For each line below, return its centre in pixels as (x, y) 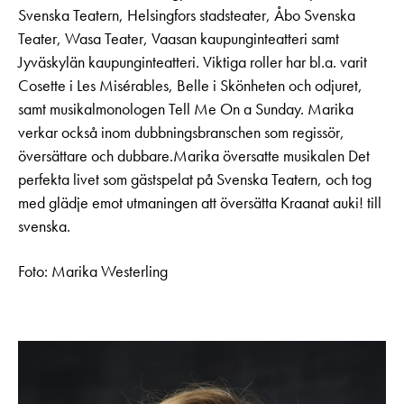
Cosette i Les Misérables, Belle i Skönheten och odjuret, (190, 86)
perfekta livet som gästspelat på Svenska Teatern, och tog (195, 180)
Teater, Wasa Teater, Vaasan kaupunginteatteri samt (179, 39)
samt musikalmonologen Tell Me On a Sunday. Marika (186, 110)
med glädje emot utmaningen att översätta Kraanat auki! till (200, 203)
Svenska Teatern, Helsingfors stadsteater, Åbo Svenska (187, 16)
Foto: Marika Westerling (93, 272)
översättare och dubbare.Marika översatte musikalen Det (194, 156)
